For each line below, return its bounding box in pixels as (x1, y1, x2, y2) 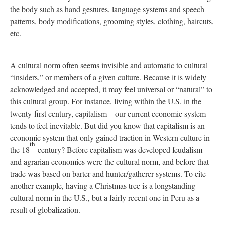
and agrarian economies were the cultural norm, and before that (10, 156, 209, 167)
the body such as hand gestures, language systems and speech (10, 4, 204, 14)
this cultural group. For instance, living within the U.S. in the (10, 96, 201, 106)
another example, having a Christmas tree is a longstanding (10, 180, 195, 191)
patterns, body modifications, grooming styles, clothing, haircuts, (10, 16, 214, 26)
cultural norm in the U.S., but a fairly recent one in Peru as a (10, 192, 199, 203)
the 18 (10, 144, 30, 155)
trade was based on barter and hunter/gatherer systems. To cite (10, 168, 206, 179)
